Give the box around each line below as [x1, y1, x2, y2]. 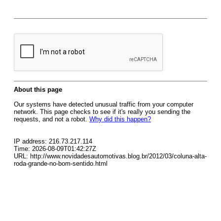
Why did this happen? [89, 115, 151, 123]
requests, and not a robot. [14, 115, 89, 123]
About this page [14, 86, 62, 93]
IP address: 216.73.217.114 [14, 138, 92, 145]
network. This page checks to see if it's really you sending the [14, 108, 190, 115]
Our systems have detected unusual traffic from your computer [14, 101, 193, 108]
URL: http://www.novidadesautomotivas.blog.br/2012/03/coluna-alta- [14, 152, 207, 160]
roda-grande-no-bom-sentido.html [14, 160, 108, 167]
